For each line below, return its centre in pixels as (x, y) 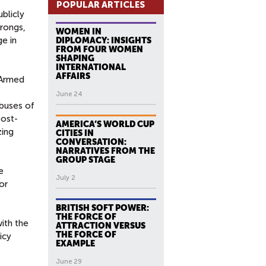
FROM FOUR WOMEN (99, 49)
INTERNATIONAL (91, 67)
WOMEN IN (79, 31)
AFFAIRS (73, 76)
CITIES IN (75, 133)
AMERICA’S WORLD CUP (105, 124)
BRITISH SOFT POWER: (102, 208)
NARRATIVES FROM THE (105, 151)
